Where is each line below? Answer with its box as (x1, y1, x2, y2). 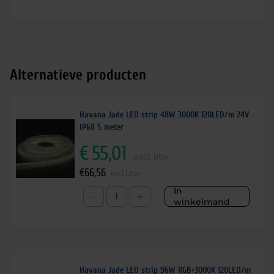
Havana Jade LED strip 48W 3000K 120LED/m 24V (80, 109, 249, 120)
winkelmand (174, 196, 230, 207)
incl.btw (111, 168, 141, 179)
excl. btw (134, 151, 169, 162)
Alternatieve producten (10, 67, 146, 83)
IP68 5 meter (80, 122, 124, 132)
